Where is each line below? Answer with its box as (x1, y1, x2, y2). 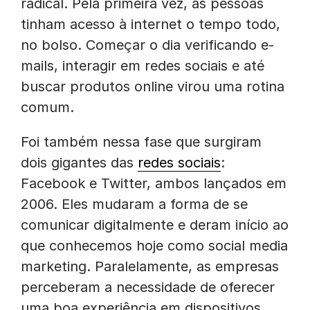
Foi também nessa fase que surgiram (21, 134, 262, 150)
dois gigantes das (21, 154, 138, 171)
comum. (21, 99, 74, 116)
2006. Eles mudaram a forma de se (21, 196, 248, 212)
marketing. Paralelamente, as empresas (21, 258, 279, 275)
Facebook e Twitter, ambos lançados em (21, 175, 286, 192)
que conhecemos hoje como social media (21, 237, 288, 254)
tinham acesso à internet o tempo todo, (21, 16, 280, 33)
